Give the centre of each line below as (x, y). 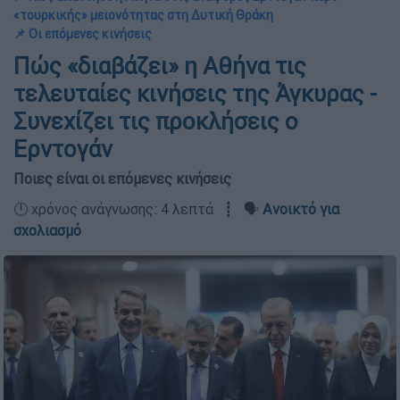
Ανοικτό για (301, 209)
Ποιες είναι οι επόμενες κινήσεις (122, 179)
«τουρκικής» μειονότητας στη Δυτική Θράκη (143, 15)
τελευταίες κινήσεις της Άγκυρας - (195, 94)
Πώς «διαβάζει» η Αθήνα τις (160, 66)
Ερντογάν (63, 149)
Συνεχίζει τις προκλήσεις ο (156, 121)
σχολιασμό (47, 230)
